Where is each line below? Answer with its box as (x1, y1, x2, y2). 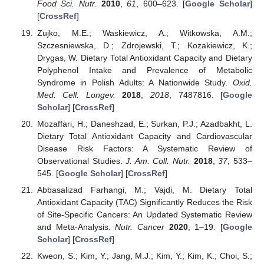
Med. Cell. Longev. (37, 90, 115, 100)
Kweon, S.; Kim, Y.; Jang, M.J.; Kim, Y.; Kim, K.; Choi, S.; (37, 250, 252, 260)
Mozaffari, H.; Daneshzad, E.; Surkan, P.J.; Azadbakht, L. (37, 118, 252, 128)
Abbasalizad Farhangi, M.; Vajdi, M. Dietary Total (37, 184, 252, 194)
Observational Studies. (37, 156, 126, 166)
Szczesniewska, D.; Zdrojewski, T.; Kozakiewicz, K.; (37, 40, 252, 50)
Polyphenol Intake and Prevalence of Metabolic (37, 65, 252, 75)
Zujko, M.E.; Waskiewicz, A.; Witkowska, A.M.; (37, 28, 252, 38)
